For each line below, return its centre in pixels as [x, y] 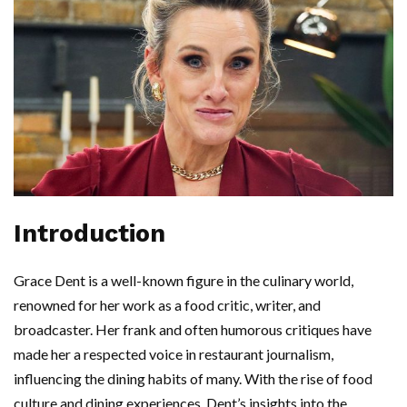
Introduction [89, 234]
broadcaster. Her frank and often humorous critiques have [193, 330]
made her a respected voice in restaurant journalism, [174, 354]
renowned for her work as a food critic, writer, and [167, 305]
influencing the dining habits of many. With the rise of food [193, 379]
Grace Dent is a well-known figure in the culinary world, [184, 281]
